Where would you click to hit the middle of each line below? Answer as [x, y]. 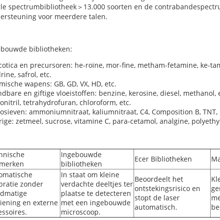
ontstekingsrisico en [167, 188]
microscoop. [81, 212]
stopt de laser [157, 198]
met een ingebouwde [96, 203]
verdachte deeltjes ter [97, 184]
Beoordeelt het [159, 179]
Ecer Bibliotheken [163, 159]
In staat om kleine [90, 175]
